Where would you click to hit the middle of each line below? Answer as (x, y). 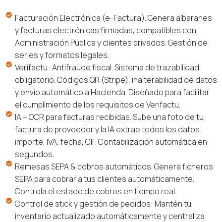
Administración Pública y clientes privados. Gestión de (111, 42)
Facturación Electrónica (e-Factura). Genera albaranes (113, 18)
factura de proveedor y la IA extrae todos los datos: (109, 129)
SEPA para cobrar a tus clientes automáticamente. (105, 179)
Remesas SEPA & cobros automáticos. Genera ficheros (114, 166)
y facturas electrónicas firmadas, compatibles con (106, 30)
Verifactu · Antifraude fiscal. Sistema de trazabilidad (107, 67)
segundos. (34, 154)
